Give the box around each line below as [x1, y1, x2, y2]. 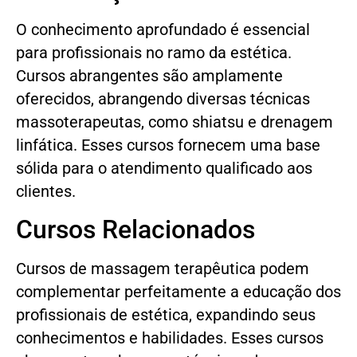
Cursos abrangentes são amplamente [16, 66, 283, 85]
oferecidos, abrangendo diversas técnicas [16, 89, 310, 108]
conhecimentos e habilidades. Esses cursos [16, 329, 324, 348]
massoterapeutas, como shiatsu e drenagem [16, 112, 333, 131]
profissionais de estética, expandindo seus [16, 306, 316, 325]
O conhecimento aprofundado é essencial [16, 20, 310, 39]
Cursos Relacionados [16, 214, 255, 245]
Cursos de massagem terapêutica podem [16, 260, 309, 279]
